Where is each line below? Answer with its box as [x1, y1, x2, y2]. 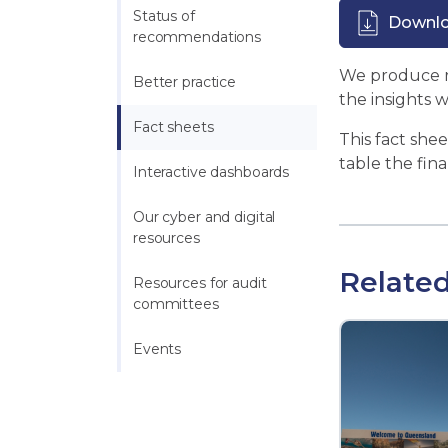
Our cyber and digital [133, 208, 276, 227]
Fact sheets [133, 118, 214, 137]
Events [133, 340, 182, 359]
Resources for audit [133, 274, 267, 293]
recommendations [133, 28, 262, 47]
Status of [133, 7, 195, 26]
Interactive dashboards [133, 163, 290, 182]
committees [133, 295, 219, 314]
